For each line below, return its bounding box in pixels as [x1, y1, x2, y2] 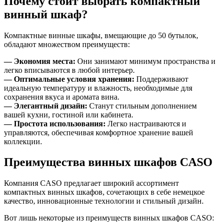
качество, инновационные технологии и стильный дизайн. [4, 197, 204, 206]
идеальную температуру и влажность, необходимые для [4, 83, 192, 92]
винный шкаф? [4, 7, 88, 21]
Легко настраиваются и [106, 119, 186, 128]
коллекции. [4, 137, 42, 146]
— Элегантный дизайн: [4, 101, 89, 110]
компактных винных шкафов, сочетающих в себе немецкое [4, 188, 205, 197]
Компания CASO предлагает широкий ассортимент [4, 179, 179, 188]
